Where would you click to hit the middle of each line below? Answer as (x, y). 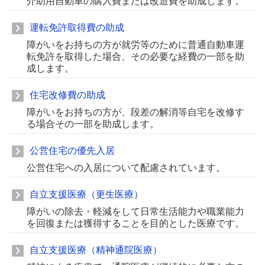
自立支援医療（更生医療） (86, 194)
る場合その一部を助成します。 (93, 124)
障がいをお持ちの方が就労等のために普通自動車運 (135, 45)
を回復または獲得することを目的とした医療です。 (135, 223)
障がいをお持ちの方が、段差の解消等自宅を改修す (135, 112)
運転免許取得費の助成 (77, 28)
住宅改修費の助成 (67, 95)
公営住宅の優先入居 (72, 151)
